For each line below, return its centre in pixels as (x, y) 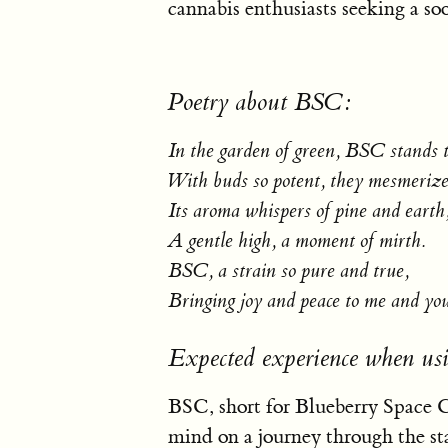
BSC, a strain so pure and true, (288, 270)
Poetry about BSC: (259, 102)
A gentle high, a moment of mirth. (297, 240)
